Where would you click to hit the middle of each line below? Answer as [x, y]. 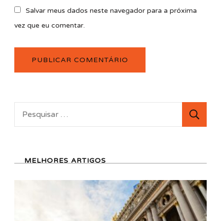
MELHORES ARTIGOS [65, 161]
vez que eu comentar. [50, 26]
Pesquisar [34, 109]
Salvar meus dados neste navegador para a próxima [111, 11]
